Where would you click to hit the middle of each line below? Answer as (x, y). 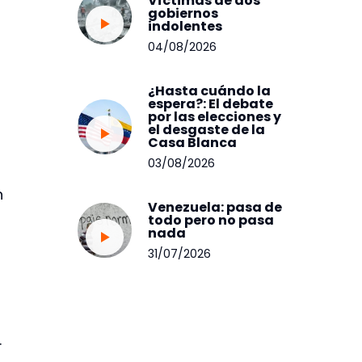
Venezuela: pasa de (215, 207)
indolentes (185, 26)
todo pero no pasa (211, 220)
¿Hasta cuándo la (210, 90)
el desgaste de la (207, 129)
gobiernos (183, 13)
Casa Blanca (193, 142)
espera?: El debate (211, 103)
